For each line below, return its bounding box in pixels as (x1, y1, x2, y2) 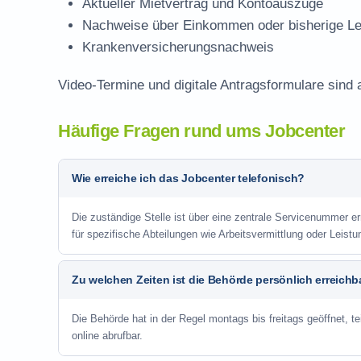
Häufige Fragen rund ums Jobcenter (58, 121, 346, 141)
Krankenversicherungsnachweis (82, 39, 274, 55)
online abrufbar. (72, 330, 143, 342)
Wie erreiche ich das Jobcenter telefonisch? (72, 172, 305, 185)
